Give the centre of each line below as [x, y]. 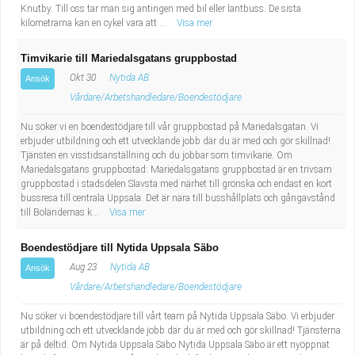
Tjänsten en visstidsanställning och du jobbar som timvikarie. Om [157, 155]
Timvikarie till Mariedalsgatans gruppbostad [129, 58]
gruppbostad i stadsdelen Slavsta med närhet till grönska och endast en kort [176, 184]
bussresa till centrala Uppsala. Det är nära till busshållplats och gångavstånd [178, 198]
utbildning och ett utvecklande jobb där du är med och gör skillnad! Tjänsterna [181, 330]
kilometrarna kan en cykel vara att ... [95, 23]
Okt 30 [82, 78]
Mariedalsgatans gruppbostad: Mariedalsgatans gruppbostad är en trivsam [176, 170]
